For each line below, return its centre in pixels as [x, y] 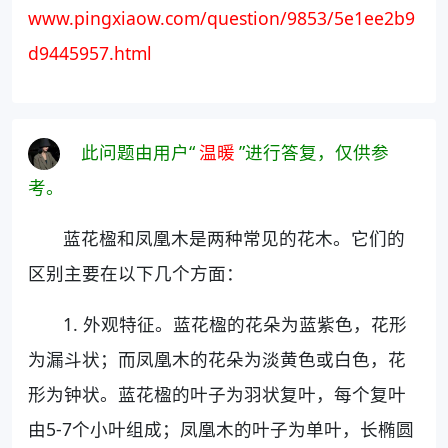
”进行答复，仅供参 [314, 151]
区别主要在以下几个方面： [136, 273]
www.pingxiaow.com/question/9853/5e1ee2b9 [221, 17]
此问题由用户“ [138, 151]
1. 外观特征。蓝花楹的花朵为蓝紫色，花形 [235, 324]
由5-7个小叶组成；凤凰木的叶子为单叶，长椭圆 [221, 429]
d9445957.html [90, 52]
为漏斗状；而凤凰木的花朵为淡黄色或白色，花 [217, 359]
